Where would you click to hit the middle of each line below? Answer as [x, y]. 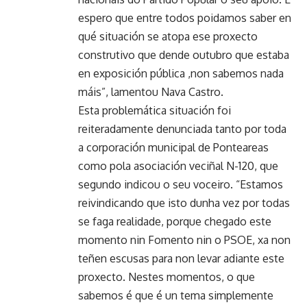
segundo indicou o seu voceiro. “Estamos [181, 184]
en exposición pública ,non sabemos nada [181, 73]
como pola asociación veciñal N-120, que [178, 165]
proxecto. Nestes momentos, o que [167, 277]
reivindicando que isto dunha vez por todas [184, 202]
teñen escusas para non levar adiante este [181, 258]
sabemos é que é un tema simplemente [176, 295]
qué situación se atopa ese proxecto [168, 36]
